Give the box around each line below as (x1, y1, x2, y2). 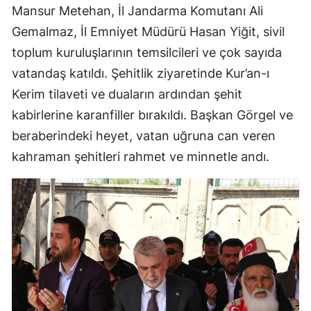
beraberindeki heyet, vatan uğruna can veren (12, 128, 276, 144)
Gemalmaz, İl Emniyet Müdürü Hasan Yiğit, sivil (12, 24, 285, 40)
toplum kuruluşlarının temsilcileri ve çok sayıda (12, 45, 282, 60)
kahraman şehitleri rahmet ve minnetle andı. (12, 149, 269, 165)
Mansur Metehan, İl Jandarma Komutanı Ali (12, 3, 263, 19)
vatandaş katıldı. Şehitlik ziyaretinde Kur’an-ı (12, 66, 269, 81)
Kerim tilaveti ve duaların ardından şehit (12, 87, 242, 102)
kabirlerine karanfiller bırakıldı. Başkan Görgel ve (12, 108, 293, 123)
